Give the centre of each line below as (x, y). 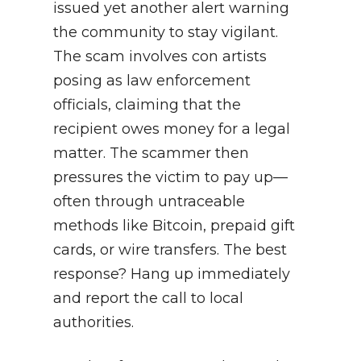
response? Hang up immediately (172, 274)
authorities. (93, 323)
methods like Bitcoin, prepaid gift (174, 226)
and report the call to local (148, 299)
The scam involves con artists (160, 57)
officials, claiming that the (147, 105)
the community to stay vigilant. (166, 33)
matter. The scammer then (151, 154)
